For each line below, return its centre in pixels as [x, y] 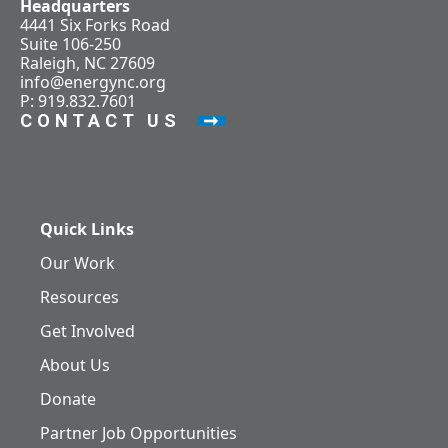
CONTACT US [100, 121]
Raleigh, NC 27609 [87, 63]
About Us [75, 364]
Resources [79, 296]
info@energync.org [93, 82]
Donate [68, 398]
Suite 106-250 [70, 44]
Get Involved [87, 330]
